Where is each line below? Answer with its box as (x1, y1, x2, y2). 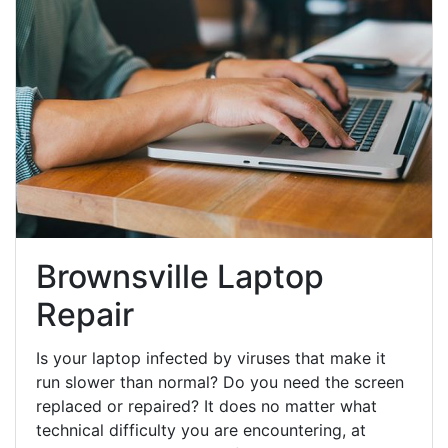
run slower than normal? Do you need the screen (36, 372, 404, 393)
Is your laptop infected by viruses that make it (36, 348, 386, 369)
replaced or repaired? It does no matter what (36, 396, 377, 417)
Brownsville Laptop (36, 257, 324, 297)
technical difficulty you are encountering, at (36, 420, 366, 441)
